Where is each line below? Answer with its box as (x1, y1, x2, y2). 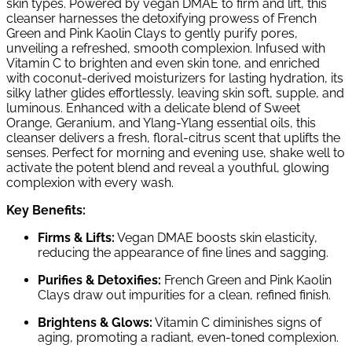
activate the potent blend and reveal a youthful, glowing (6, 159, 329, 175)
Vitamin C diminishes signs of (152, 314, 321, 330)
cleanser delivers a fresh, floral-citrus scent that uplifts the (6, 130, 340, 145)
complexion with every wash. (6, 174, 174, 190)
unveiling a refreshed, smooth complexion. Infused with (6, 40, 325, 56)
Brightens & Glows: (38, 314, 152, 330)
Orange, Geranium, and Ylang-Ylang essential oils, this (6, 115, 316, 130)
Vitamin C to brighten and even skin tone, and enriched (6, 55, 320, 71)
